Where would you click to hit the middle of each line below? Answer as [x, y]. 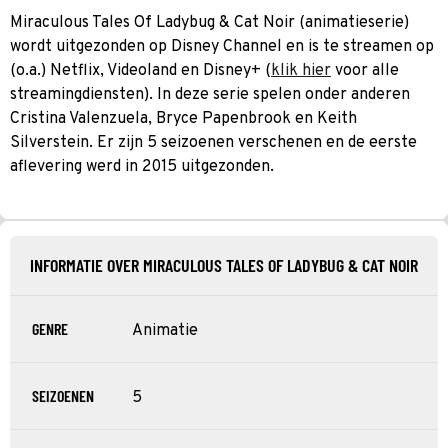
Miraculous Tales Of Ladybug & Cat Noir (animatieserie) [209, 22]
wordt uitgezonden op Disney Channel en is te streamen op [222, 46]
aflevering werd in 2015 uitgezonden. [142, 166]
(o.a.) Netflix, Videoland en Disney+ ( [140, 70]
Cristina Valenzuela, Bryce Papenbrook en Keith [183, 118]
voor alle [365, 70]
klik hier [301, 70]
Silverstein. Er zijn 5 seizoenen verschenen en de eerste [213, 142]
